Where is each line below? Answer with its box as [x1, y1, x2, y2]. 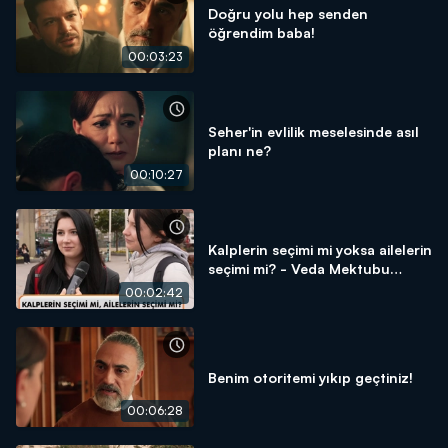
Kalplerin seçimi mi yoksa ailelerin [208, 241, 432, 258]
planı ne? [208, 142, 271, 159]
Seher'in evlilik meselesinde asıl [208, 123, 419, 140]
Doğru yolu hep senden [208, 5, 368, 22]
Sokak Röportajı [208, 279, 317, 296]
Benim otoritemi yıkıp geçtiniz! [208, 368, 413, 386]
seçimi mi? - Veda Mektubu [208, 260, 390, 277]
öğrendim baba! [208, 24, 315, 41]
